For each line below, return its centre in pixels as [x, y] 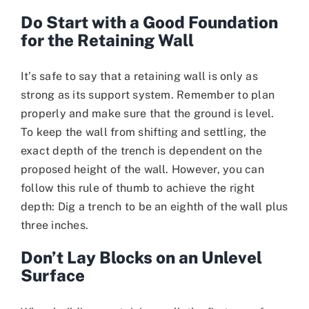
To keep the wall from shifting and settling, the [143, 132]
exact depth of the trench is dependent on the [141, 151]
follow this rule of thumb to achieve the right [138, 188]
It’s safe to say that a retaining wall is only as [139, 77]
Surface [52, 276]
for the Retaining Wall [107, 40]
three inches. [54, 226]
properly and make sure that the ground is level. [147, 114]
